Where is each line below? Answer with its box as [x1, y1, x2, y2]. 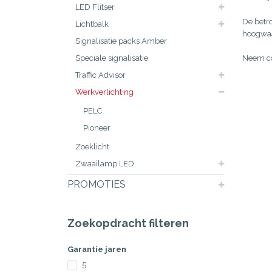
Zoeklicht [75, 142, 109, 151]
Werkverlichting [75, 87, 134, 97]
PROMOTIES [67, 178, 126, 190]
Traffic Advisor [75, 70, 126, 80]
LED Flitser [75, 2, 115, 12]
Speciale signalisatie [75, 53, 148, 63]
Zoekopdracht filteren [67, 217, 189, 229]
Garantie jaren [67, 245, 126, 254]
